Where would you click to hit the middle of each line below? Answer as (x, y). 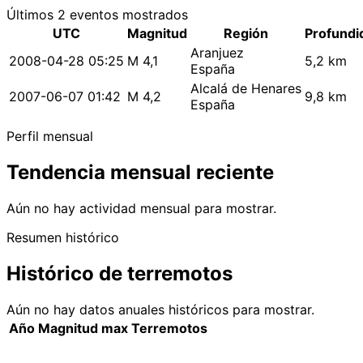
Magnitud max (83, 329)
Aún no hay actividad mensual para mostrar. (141, 209)
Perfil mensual (50, 137)
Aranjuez (217, 53)
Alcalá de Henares (246, 89)
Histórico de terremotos (120, 274)
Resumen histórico (63, 238)
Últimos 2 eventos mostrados (97, 15)
